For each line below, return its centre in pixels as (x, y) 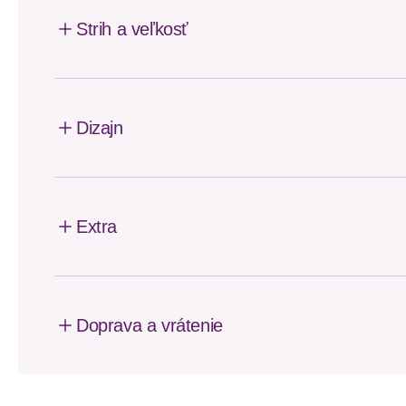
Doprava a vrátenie (150, 325)
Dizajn (100, 128)
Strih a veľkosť (132, 29)
